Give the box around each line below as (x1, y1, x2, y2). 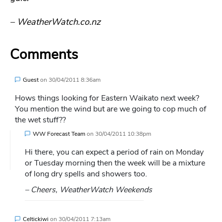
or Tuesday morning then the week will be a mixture (25, 157, 205, 168)
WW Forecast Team (33, 129, 85, 138)
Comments (10, 45, 78, 64)
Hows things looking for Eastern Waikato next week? (15, 92, 199, 104)
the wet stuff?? (15, 114, 66, 125)
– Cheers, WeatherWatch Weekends (25, 184, 152, 195)
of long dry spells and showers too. (25, 168, 147, 179)
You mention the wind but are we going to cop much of (15, 103, 206, 114)
